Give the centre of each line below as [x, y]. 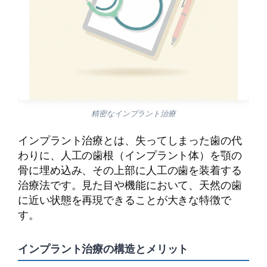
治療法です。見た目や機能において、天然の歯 [130, 184]
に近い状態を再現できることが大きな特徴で [125, 199]
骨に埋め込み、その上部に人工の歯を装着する [130, 170]
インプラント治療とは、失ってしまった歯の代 [130, 140]
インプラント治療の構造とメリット [103, 248]
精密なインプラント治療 [133, 113]
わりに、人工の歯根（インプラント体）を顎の [130, 155]
